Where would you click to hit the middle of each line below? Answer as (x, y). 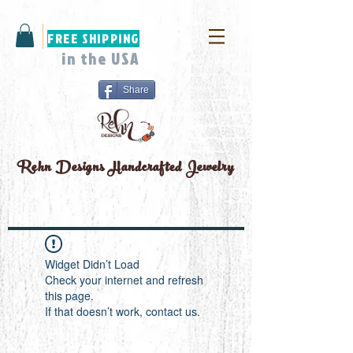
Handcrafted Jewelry (173, 169)
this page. (69, 295)
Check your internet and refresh (124, 280)
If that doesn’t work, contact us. (123, 311)
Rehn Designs (63, 169)
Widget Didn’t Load (92, 264)
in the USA (100, 58)
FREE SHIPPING (93, 39)
